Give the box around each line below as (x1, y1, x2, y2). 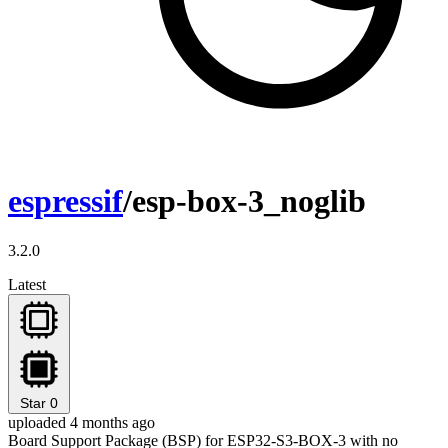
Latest (8, 275, 46, 293)
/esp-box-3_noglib (123, 183, 366, 220)
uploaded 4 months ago (8, 413, 155, 431)
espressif (8, 183, 123, 220)
